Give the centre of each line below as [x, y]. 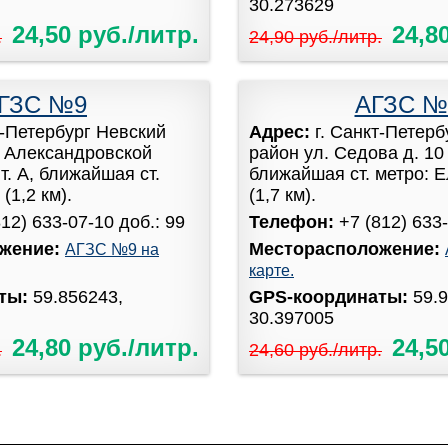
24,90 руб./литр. [315, 36]
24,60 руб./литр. [315, 349]
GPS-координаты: [331, 296]
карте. [271, 270]
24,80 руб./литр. [105, 347]
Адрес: [282, 131]
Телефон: [294, 221]
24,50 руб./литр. [105, 34]
